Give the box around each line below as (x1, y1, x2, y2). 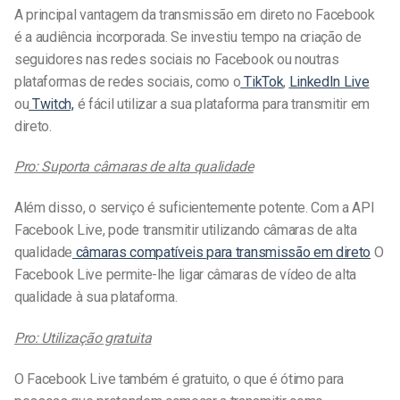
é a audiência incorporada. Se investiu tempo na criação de (14, 28, 362, 46)
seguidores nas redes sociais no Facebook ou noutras (14, 50, 339, 68)
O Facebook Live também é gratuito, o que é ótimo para (14, 370, 345, 387)
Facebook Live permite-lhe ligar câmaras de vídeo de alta (14, 266, 357, 284)
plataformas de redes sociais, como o (14, 72, 241, 90)
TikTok (240, 72, 284, 90)
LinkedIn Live (288, 72, 370, 90)
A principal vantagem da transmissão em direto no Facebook (14, 5, 375, 23)
